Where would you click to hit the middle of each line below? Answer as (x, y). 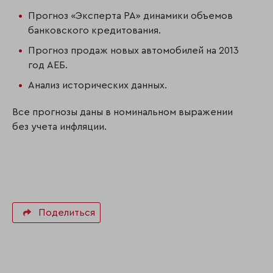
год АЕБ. (48, 65)
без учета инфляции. (59, 126)
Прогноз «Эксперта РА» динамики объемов (130, 16)
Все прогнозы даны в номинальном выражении (122, 112)
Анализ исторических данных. (97, 85)
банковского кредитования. (94, 30)
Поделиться (67, 212)
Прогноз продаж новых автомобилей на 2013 (133, 50)
